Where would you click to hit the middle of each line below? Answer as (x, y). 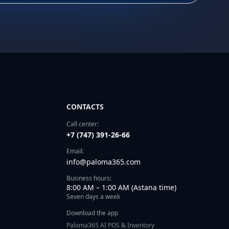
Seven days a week (93, 197)
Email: (75, 151)
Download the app (92, 213)
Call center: (83, 124)
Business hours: (89, 178)
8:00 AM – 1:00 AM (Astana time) (121, 187)
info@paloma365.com (104, 162)
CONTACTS (85, 107)
